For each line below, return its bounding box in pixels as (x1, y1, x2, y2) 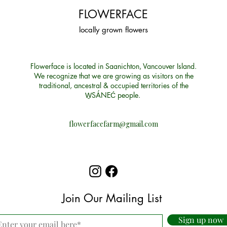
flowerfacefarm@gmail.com (69, 119, 158, 129)
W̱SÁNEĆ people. (85, 90, 142, 100)
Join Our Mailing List (62, 191, 162, 205)
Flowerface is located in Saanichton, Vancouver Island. (30, 61, 197, 71)
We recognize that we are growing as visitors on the (33, 71, 194, 81)
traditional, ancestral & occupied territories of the (39, 81, 188, 90)
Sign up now (178, 214, 223, 225)
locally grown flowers (79, 25, 148, 34)
